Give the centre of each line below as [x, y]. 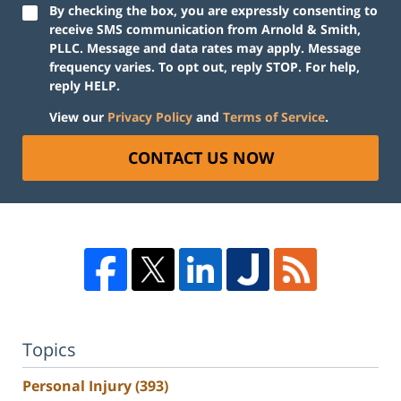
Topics [49, 350]
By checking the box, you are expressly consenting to [213, 11]
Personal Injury [79, 386]
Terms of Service [274, 117]
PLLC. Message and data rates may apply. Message [205, 48]
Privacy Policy [150, 117]
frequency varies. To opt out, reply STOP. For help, [205, 67]
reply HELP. [85, 86]
